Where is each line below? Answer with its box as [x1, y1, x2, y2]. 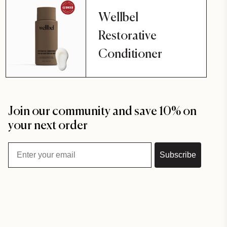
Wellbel [98, 9, 138, 24]
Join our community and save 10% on [8, 103, 197, 118]
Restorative [98, 27, 157, 43]
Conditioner [98, 46, 162, 61]
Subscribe [160, 150, 196, 159]
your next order [8, 117, 88, 132]
